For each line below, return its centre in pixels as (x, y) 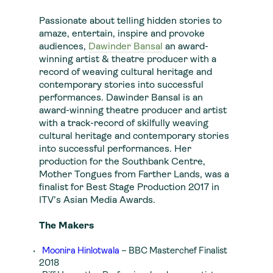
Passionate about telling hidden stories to (130, 21)
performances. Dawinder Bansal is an (121, 98)
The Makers (66, 226)
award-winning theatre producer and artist (133, 111)
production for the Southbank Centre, (122, 162)
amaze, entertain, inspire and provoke (122, 34)
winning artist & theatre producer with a (128, 60)
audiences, (64, 47)
